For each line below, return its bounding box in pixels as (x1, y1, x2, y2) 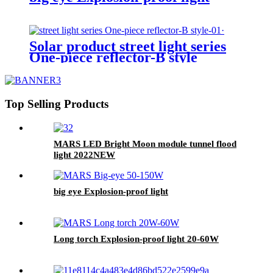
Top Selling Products (5, 97, 108, 111)
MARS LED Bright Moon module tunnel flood (54, 138, 236, 149)
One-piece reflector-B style (29, 49, 197, 66)
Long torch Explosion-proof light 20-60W (54, 233, 219, 244)
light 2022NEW (54, 149, 115, 160)
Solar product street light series (29, 38, 226, 55)
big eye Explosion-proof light (54, 186, 168, 196)
